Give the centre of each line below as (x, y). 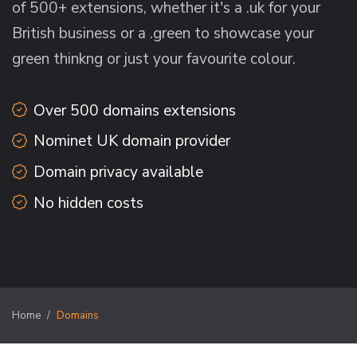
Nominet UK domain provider (132, 141)
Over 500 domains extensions (135, 110)
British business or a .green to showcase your (163, 34)
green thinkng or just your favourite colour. (154, 59)
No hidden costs (88, 203)
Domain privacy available (118, 173)
